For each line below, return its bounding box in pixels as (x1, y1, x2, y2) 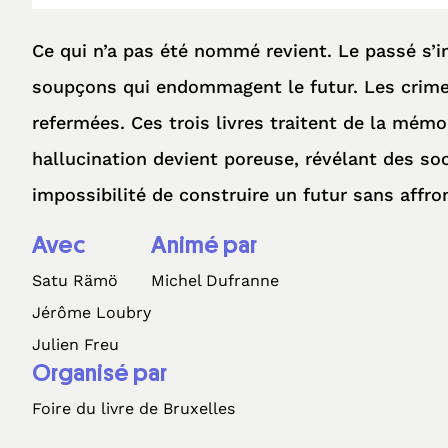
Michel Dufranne (151, 271, 279, 290)
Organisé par (32, 361, 167, 385)
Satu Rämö (32, 271, 118, 290)
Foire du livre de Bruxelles (32, 399, 235, 418)
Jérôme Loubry (32, 303, 151, 322)
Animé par (151, 233, 257, 257)
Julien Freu (32, 335, 119, 354)
